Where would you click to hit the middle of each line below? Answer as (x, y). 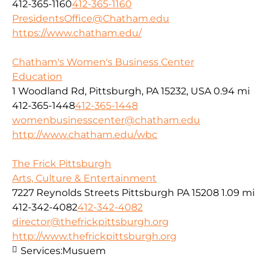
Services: (41, 250)
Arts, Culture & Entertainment (84, 178)
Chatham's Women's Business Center (103, 62)
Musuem (84, 250)
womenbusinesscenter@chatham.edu (106, 120)
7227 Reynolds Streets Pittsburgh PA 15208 (116, 192)
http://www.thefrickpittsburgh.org (94, 236)
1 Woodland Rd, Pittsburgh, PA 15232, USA (112, 91)
